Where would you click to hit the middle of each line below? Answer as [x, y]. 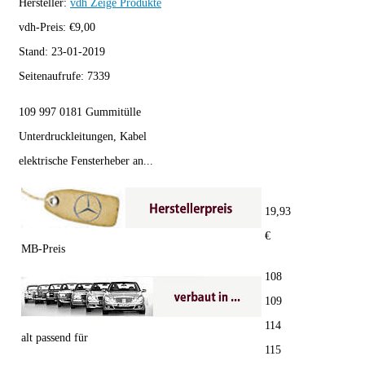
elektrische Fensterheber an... [86, 161]
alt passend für [55, 338]
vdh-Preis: [44, 28]
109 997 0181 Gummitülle [80, 112]
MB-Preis [43, 249]
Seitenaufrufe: [53, 77]
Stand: [35, 52]
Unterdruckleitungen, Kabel [83, 137]
